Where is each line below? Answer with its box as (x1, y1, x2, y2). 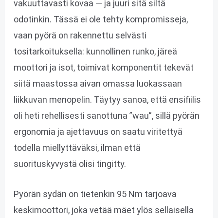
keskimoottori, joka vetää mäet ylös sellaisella (13, 204, 194, 215)
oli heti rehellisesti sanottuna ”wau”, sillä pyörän (13, 110, 200, 121)
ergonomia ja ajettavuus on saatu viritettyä (13, 127, 182, 137)
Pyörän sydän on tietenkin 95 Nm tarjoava (13, 188, 177, 199)
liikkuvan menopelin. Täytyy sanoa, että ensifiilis (13, 94, 201, 105)
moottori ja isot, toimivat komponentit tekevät (13, 62, 194, 73)
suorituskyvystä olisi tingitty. (13, 159, 126, 169)
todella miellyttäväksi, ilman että (13, 143, 141, 153)
